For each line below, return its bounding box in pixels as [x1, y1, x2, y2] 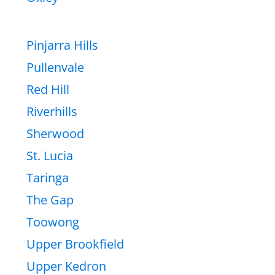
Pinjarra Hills [26, 37, 98, 54]
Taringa [26, 169, 69, 187]
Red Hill [26, 81, 69, 98]
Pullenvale [26, 59, 84, 76]
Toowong [26, 214, 79, 231]
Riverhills [26, 103, 77, 120]
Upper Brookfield [26, 236, 124, 253]
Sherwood [26, 125, 84, 142]
